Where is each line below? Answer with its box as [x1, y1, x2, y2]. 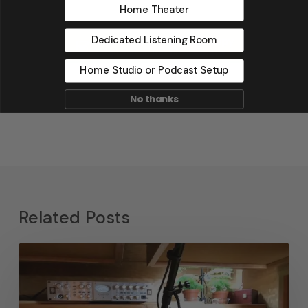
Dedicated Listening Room [91, 33, 217, 47]
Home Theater [119, 2, 189, 16]
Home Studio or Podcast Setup [80, 63, 228, 78]
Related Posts [18, 206, 130, 229]
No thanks [130, 92, 178, 106]
